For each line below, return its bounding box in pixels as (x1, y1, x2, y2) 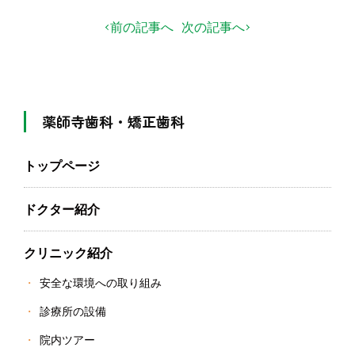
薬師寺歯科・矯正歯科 (42, 111, 185, 132)
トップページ (24, 158, 100, 174)
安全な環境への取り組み (40, 276, 162, 289)
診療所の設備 (40, 304, 106, 318)
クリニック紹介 (24, 245, 113, 261)
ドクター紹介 (24, 201, 100, 217)
